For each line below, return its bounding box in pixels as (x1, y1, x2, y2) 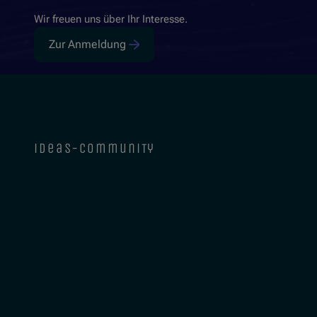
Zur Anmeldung (49, 37, 126, 51)
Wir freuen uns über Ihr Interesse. (34, 12, 188, 25)
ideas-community (34, 140, 156, 156)
